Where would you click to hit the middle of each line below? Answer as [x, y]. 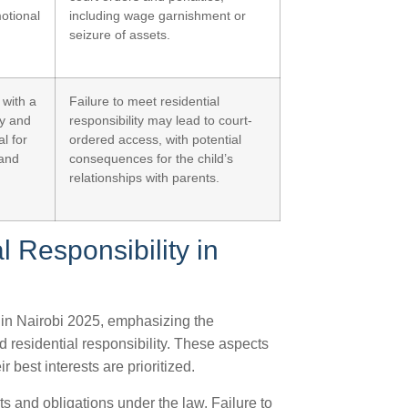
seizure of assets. [120, 35]
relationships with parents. [144, 178]
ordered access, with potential [155, 139]
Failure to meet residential [144, 101]
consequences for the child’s [151, 158]
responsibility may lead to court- [161, 120]
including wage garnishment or [158, 15]
